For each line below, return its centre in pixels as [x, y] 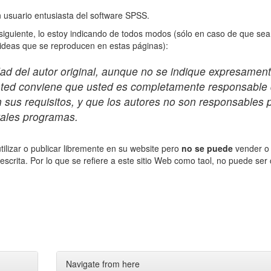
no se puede [207, 148]
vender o [251, 148]
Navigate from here [103, 263]
